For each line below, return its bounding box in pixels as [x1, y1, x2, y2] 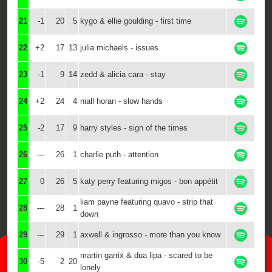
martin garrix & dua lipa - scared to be [80, 251, 212, 260]
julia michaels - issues [80, 43, 158, 52]
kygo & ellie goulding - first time [80, 16, 191, 25]
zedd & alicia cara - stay [80, 70, 166, 79]
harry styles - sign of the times [80, 123, 188, 132]
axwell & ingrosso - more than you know [80, 230, 220, 239]
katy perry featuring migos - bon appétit [80, 177, 218, 186]
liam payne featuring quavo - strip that [80, 197, 213, 206]
